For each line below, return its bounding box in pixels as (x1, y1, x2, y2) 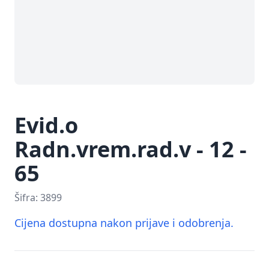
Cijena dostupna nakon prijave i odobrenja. (14, 215, 234, 230)
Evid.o (14, 110, 78, 140)
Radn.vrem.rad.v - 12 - (14, 134, 247, 164)
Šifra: (14, 190, 40, 204)
